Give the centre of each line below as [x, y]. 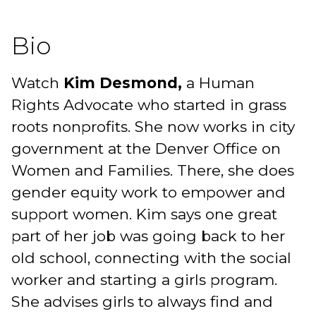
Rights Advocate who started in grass [149, 104]
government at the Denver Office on [146, 148]
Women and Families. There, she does [153, 170]
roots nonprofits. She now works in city [153, 126]
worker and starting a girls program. [144, 279]
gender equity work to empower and [148, 192]
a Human [218, 83]
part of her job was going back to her [148, 236]
